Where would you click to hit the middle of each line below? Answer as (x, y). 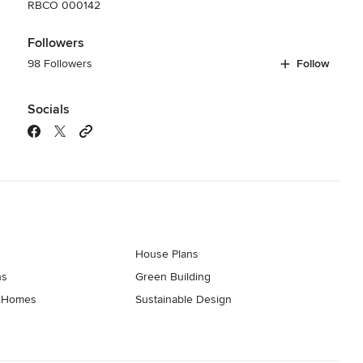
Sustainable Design (184, 299)
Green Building (173, 276)
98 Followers (60, 63)
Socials (48, 109)
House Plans (167, 254)
